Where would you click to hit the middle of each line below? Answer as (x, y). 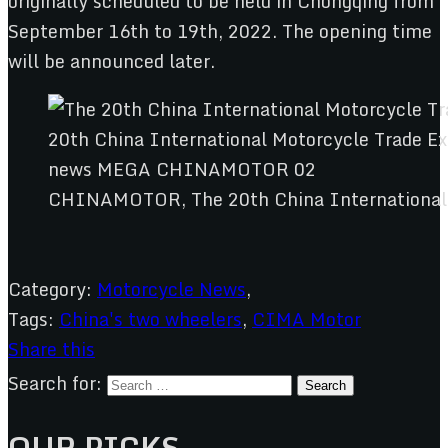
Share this (51, 348)
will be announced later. (111, 60)
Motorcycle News (171, 288)
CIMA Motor (306, 318)
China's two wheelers (150, 318)
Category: (50, 288)
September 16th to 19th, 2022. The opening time (220, 30)
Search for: (55, 382)
